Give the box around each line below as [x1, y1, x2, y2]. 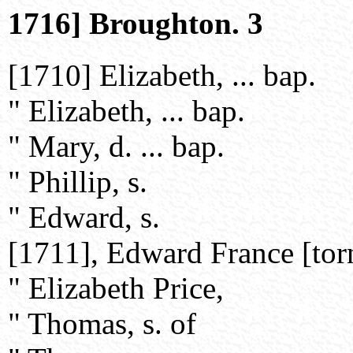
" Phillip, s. [8, 165, 147, 199]
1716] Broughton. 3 [8, 6, 263, 41]
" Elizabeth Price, [8, 271, 224, 306]
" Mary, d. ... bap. [8, 129, 225, 164]
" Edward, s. [8, 200, 160, 235]
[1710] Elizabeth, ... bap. [8, 58, 316, 93]
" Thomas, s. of [8, 307, 196, 341]
